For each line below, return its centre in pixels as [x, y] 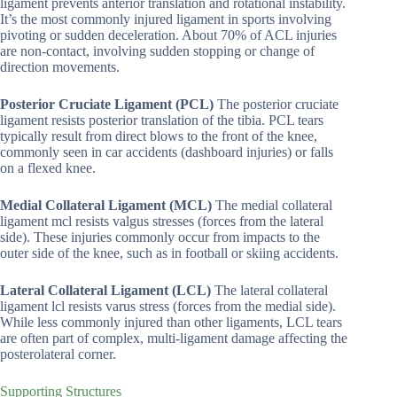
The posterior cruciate [276, 105]
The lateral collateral [269, 291]
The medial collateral [272, 206]
